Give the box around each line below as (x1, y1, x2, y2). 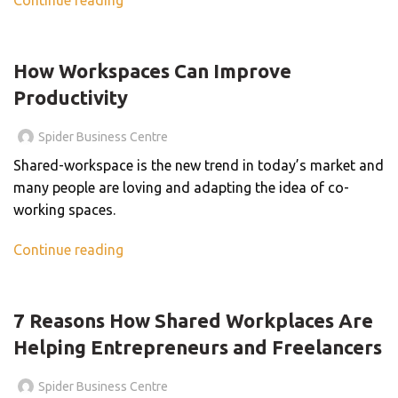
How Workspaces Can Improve (13, 59, 291, 82)
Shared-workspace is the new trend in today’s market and (13, 156, 384, 173)
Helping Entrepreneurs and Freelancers (13, 335, 382, 358)
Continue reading (13, 241, 123, 258)
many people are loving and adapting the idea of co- (13, 179, 349, 195)
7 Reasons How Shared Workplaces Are (13, 308, 373, 331)
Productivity (13, 85, 128, 108)
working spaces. (13, 201, 115, 218)
